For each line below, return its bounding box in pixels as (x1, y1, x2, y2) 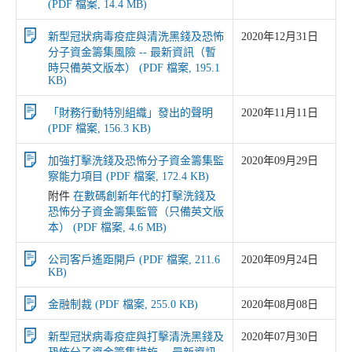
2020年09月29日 (241, 155, 318, 167)
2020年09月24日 (241, 254, 318, 266)
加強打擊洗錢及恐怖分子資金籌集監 (48, 155, 224, 167)
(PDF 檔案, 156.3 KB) (48, 123, 151, 134)
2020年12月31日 (241, 31, 318, 42)
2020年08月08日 (241, 299, 318, 310)
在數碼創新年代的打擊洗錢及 (73, 190, 216, 202)
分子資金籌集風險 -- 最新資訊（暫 (48, 46, 216, 58)
